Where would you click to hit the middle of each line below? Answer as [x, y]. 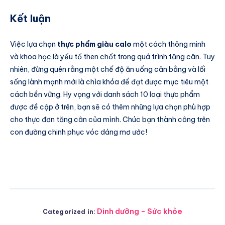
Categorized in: [69, 211]
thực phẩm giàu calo [94, 44]
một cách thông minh [168, 44]
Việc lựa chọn [34, 44]
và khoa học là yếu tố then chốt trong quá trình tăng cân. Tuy [113, 57]
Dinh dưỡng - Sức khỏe [140, 211]
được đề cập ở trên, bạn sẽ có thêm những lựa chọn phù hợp [110, 107]
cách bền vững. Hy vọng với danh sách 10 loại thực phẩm [105, 95]
